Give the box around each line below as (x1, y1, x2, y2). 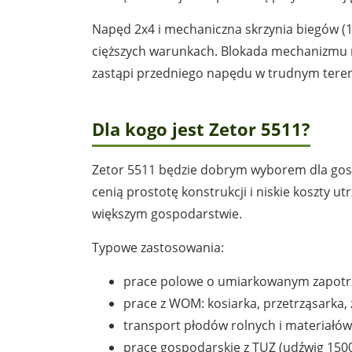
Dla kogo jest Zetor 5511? (92, 116, 310, 141)
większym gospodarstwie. (92, 204, 242, 222)
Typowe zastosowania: (92, 238, 224, 256)
